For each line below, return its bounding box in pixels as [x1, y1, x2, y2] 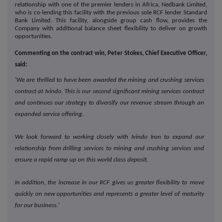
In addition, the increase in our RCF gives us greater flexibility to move [15, 179, 204, 186]
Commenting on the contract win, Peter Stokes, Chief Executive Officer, [15, 50, 207, 57]
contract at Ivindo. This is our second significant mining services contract [15, 88, 204, 95]
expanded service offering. [15, 111, 84, 118]
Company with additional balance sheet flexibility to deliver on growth [15, 25, 207, 32]
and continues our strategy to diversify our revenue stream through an [15, 100, 204, 107]
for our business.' [15, 202, 59, 209]
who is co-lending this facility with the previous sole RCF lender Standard [15, 9, 207, 16]
